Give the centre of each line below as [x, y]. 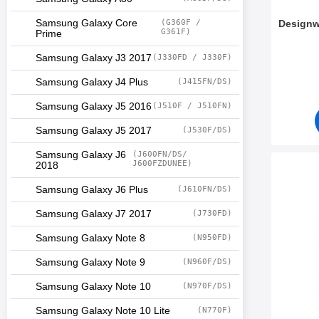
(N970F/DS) [207, 286]
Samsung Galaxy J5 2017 [94, 131]
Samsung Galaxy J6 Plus [92, 190]
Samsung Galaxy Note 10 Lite [103, 311]
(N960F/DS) [207, 262]
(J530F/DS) [207, 130]
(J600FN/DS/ [159, 154]
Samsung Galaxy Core [87, 23]
